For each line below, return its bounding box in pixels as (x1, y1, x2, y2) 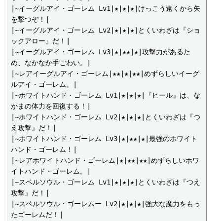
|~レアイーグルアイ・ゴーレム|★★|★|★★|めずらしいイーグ (11, 70, 200, 78)
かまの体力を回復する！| (11, 102, 91, 110)
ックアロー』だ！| (11, 37, 71, 45)
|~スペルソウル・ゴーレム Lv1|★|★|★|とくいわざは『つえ (11, 178, 201, 186)
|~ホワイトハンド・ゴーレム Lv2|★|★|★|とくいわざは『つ (11, 113, 201, 121)
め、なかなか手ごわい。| (11, 59, 91, 67)
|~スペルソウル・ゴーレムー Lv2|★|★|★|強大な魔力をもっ (11, 200, 201, 208)
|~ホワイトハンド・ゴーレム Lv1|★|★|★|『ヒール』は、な (11, 91, 201, 100)
